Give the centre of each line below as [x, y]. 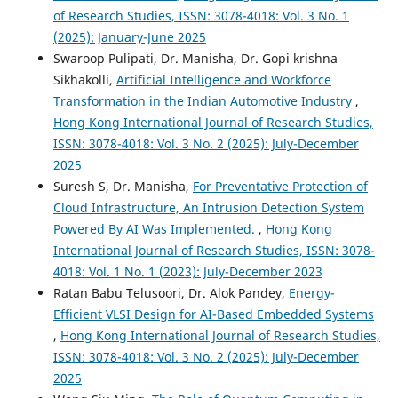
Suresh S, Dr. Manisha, [123, 186]
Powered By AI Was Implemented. [155, 228]
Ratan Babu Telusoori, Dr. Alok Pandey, [171, 292]
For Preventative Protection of [280, 186]
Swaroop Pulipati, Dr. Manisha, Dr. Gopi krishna [195, 58]
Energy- [311, 292]
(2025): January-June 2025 [129, 36]
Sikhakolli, [84, 79]
